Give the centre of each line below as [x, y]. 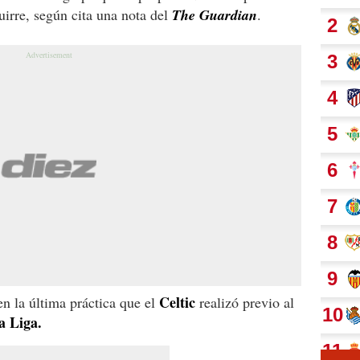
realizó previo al [245, 302]
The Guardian [215, 14]
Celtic [177, 302]
